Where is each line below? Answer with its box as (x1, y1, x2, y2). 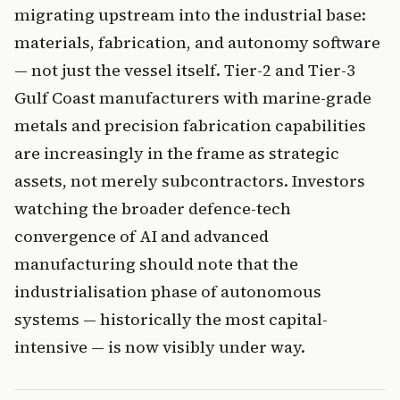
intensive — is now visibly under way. (14, 336, 305, 359)
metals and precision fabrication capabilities (14, 114, 366, 137)
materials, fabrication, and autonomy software (14, 31, 380, 54)
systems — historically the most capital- (14, 308, 328, 331)
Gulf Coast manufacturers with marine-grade (14, 87, 371, 110)
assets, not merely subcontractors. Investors (14, 170, 365, 193)
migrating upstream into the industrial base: (14, 4, 366, 27)
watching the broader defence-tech (14, 197, 291, 221)
